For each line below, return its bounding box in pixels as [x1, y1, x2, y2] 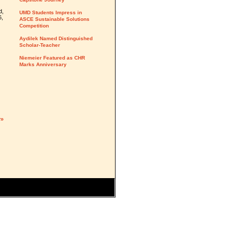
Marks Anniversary [19, 62, 67, 67]
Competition [19, 23, 49, 28]
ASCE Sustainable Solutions [19, 16, 90, 22]
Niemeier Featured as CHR [19, 55, 85, 61]
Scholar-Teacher [19, 42, 60, 48]
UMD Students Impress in [19, 10, 82, 15]
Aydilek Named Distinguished [19, 36, 93, 41]
